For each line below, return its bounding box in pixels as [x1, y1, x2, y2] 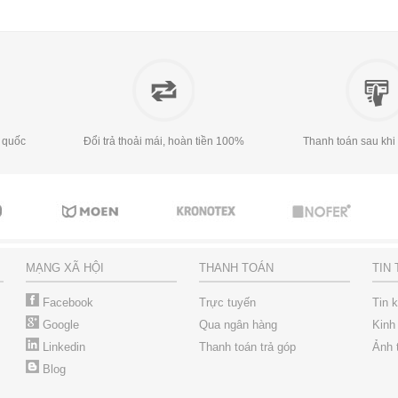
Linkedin [39, 339, 85, 354]
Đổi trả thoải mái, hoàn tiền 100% [83, 134, 244, 147]
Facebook [39, 295, 93, 309]
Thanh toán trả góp [199, 339, 296, 354]
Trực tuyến [199, 295, 256, 309]
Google [39, 317, 79, 331]
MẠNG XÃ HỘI [26, 260, 104, 275]
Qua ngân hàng [199, 317, 277, 331]
